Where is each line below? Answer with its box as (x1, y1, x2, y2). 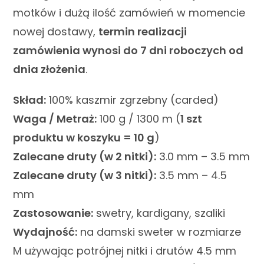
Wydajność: (13, 225, 78, 240)
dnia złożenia (13, 62, 86, 77)
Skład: (13, 93, 47, 108)
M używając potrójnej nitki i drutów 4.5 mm (13, 243, 237, 259)
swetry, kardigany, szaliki (93, 206, 226, 221)
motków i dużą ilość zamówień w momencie (13, 5, 246, 21)
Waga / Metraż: (13, 111, 97, 127)
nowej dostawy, (13, 24, 99, 39)
